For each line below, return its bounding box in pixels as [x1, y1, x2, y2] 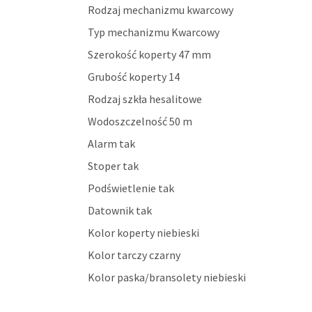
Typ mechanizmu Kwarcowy [88, 25, 219, 40]
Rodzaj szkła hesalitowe [88, 92, 202, 107]
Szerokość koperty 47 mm [88, 47, 211, 62]
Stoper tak [88, 159, 139, 173]
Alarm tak [88, 136, 135, 151]
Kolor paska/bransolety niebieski [88, 270, 246, 285]
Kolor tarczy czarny [88, 248, 180, 263]
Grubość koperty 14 [88, 70, 180, 84]
